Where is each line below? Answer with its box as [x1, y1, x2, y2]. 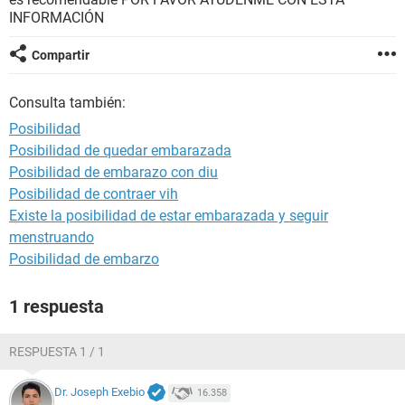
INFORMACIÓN [9, 9, 104, 26]
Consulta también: [9, 94, 126, 111]
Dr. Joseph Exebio [54, 385, 145, 400]
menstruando [9, 229, 94, 246]
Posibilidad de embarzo [9, 250, 159, 268]
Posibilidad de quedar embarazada [9, 142, 231, 159]
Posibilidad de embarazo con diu [9, 164, 218, 181]
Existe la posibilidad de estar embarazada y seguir [9, 207, 328, 224]
